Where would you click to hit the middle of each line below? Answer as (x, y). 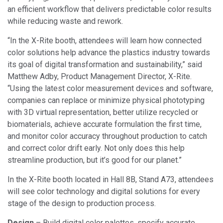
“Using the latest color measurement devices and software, (110, 88)
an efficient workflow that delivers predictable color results (110, 9)
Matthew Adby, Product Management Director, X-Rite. (100, 76)
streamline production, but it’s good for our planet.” (95, 160)
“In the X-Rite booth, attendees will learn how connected (105, 40)
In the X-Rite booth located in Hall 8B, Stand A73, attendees (111, 179)
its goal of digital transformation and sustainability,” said (105, 64)
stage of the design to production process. (82, 203)
